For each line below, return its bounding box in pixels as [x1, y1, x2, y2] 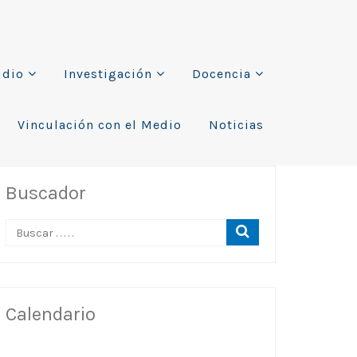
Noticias [209, 117, 264, 132]
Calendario [6, 303, 96, 325]
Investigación [64, 66, 152, 81]
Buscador [6, 182, 86, 204]
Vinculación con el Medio [18, 117, 182, 132]
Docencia [192, 66, 251, 81]
